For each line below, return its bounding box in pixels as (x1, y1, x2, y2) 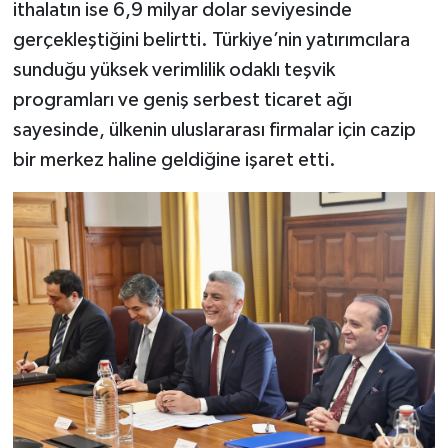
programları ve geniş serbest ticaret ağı (12, 90, 352, 111)
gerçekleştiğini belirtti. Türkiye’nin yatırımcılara (12, 30, 410, 51)
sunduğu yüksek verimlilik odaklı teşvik (12, 60, 335, 81)
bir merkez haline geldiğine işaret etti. (12, 150, 336, 171)
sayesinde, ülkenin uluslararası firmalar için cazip (12, 120, 416, 141)
